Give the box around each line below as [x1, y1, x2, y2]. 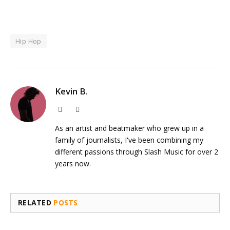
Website [62, 105, 84, 113]
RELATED [18, 197, 54, 207]
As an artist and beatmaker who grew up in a [55, 123, 204, 133]
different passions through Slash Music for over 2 [55, 146, 218, 157]
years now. [55, 158, 91, 168]
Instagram [79, 105, 108, 113]
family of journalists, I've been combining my [55, 135, 203, 145]
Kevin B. [55, 85, 88, 97]
